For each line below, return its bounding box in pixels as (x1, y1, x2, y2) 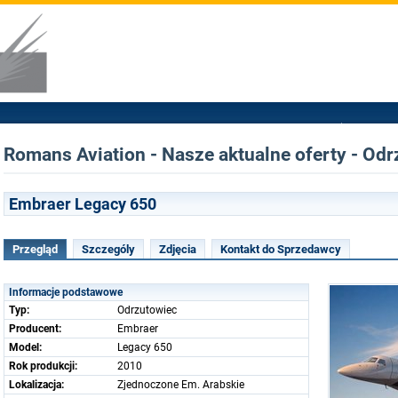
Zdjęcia (159, 243, 196, 256)
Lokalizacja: (9, 378, 64, 391)
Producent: (9, 322, 61, 335)
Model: (9, 341, 42, 354)
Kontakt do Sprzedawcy (220, 243, 341, 256)
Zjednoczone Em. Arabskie (117, 378, 244, 391)
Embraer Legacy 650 (9, 195, 156, 213)
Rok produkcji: (9, 360, 77, 372)
